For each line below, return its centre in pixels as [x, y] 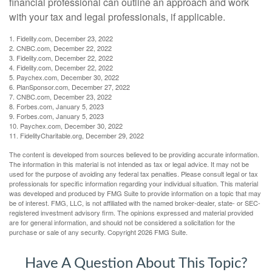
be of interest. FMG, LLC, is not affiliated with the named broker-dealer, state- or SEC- [135, 202]
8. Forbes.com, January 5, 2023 [56, 106]
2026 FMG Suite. [163, 232]
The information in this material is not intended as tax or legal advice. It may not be [129, 164]
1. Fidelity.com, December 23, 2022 [61, 38]
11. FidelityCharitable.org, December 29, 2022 [76, 135]
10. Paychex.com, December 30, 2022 [66, 125]
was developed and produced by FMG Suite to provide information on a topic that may [135, 193]
